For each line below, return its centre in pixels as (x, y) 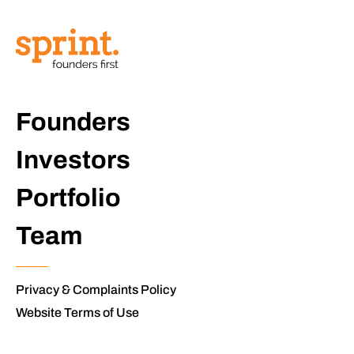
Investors (73, 160)
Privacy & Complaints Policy (96, 289)
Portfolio (68, 198)
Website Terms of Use (77, 312)
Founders (73, 122)
